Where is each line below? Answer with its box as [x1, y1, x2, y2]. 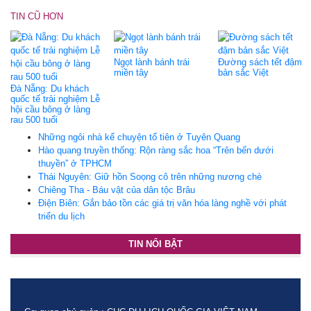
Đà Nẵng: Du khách [10, 83, 89, 94]
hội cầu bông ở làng [10, 103, 90, 115]
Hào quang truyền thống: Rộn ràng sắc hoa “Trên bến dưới [38, 144, 274, 155]
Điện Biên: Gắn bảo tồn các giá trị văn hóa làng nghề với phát [38, 197, 287, 208]
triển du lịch [38, 210, 85, 221]
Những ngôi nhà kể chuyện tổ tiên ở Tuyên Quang [38, 131, 240, 142]
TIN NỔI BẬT [128, 238, 183, 249]
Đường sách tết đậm [217, 56, 302, 67]
